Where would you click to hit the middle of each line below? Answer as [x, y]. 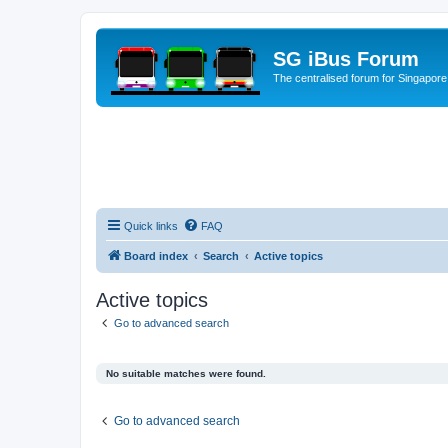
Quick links [151, 226]
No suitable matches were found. [186, 373]
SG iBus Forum [346, 59]
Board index [156, 256]
